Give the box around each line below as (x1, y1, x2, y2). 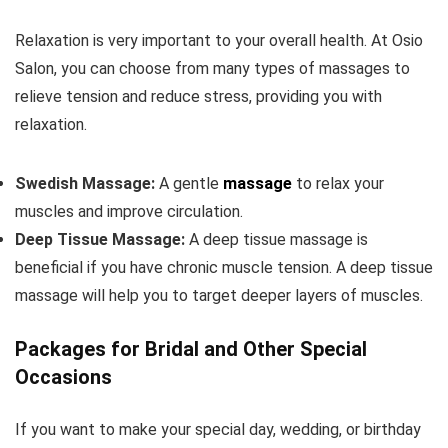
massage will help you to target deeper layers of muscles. (15, 286, 423, 305)
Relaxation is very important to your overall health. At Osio (15, 31, 423, 50)
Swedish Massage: (15, 174, 159, 193)
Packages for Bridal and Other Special (15, 337, 367, 361)
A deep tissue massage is (189, 230, 368, 249)
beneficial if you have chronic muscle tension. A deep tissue (15, 258, 433, 277)
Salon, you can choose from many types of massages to (15, 59, 410, 78)
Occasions (15, 365, 112, 389)
